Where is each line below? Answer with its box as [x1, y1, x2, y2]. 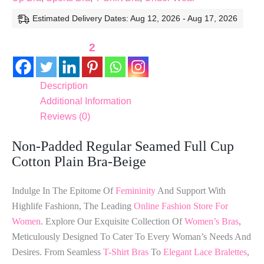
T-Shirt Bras [103, 246, 148, 257]
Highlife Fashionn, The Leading [12, 200, 134, 211]
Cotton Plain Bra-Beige [12, 153, 146, 169]
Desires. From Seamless [12, 246, 103, 257]
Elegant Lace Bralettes [163, 246, 247, 257]
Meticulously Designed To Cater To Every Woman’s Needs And [12, 231, 251, 242]
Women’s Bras [184, 216, 239, 226]
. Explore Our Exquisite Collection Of [41, 216, 184, 226]
